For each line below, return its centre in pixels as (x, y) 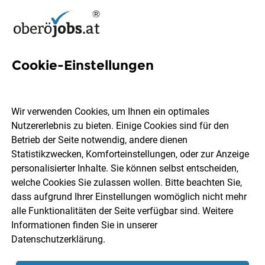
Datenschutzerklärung (57, 240)
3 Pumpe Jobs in (78, 83)
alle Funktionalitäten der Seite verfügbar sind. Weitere (122, 211)
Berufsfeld (182, 188)
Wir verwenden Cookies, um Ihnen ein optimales (111, 112)
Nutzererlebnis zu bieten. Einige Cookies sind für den (120, 126)
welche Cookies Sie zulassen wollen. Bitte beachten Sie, (127, 183)
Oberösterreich (74, 104)
